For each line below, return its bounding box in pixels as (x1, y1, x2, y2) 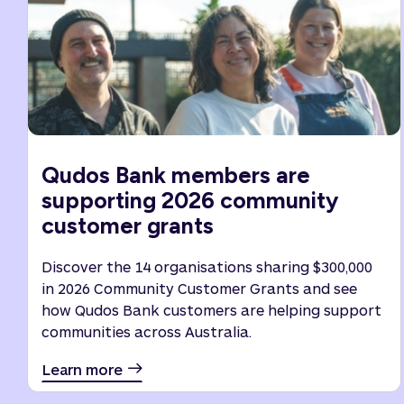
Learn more (42, 361, 123, 378)
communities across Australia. (41, 323, 252, 340)
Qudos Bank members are (41, 161, 310, 188)
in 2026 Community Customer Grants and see (41, 280, 357, 297)
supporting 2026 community (41, 187, 338, 214)
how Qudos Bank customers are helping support (41, 301, 381, 318)
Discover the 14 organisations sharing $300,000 (41, 258, 372, 275)
